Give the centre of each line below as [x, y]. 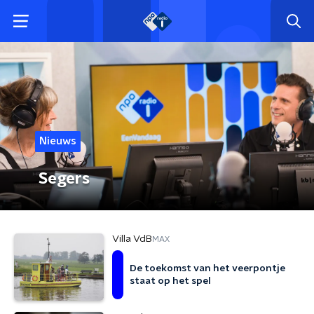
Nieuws [58, 141]
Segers [64, 179]
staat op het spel [170, 281]
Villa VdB [132, 239]
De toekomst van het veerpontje [207, 268]
